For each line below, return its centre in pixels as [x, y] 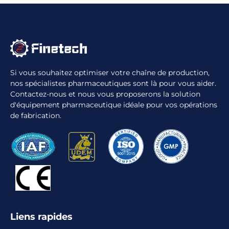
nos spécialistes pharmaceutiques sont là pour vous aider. [113, 84]
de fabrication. [36, 116]
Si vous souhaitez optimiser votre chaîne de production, [110, 73]
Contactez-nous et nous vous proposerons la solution [105, 94]
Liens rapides [41, 217]
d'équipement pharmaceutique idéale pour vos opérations [114, 105]
